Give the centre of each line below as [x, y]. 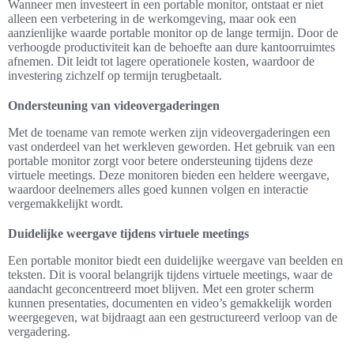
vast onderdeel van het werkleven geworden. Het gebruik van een [171, 147]
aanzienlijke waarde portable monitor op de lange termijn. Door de [173, 33]
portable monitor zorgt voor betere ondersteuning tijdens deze [160, 161]
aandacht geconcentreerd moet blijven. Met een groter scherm [161, 289]
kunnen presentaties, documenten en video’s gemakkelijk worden [170, 303]
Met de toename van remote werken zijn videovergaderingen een [169, 133]
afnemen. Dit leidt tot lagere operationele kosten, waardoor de [161, 62]
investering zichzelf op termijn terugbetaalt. [115, 76]
